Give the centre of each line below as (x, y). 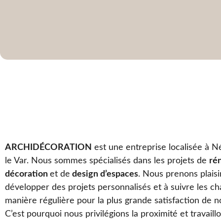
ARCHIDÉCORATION (48, 147)
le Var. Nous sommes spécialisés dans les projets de (107, 161)
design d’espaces (104, 174)
